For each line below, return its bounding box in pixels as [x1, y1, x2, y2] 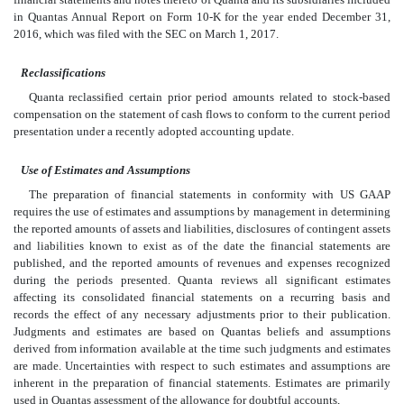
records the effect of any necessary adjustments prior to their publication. [14, 308, 390, 322]
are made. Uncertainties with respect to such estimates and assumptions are [14, 359, 390, 373]
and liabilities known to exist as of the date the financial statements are [14, 239, 390, 253]
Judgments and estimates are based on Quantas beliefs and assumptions [14, 325, 390, 339]
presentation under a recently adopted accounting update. [14, 124, 294, 139]
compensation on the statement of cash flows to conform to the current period [14, 107, 390, 122]
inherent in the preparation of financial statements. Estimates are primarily [14, 376, 390, 390]
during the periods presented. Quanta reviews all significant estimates [14, 273, 390, 288]
